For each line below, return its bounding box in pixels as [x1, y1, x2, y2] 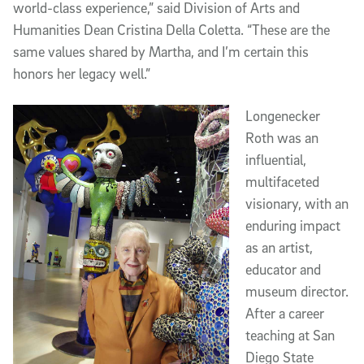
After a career [245, 305, 325, 322]
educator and [245, 261, 322, 278]
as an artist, [245, 239, 314, 256]
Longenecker [245, 107, 321, 124]
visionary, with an [245, 195, 349, 212]
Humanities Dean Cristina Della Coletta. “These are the [13, 21, 330, 38]
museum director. [245, 283, 349, 300]
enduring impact [245, 217, 341, 234]
